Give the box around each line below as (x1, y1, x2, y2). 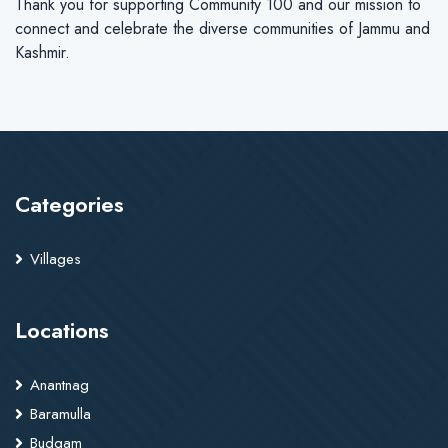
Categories (15, 188, 124, 220)
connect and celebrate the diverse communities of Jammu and (15, 17, 430, 40)
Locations (15, 314, 109, 346)
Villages (30, 248, 81, 270)
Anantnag (30, 374, 89, 396)
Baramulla (30, 403, 91, 425)
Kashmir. (15, 41, 70, 64)
